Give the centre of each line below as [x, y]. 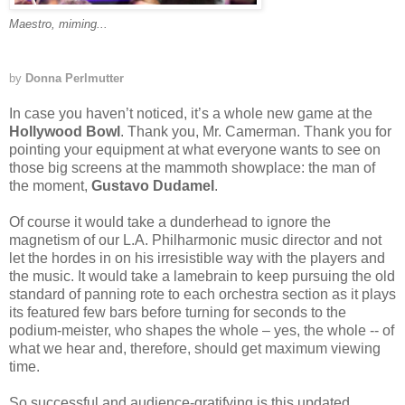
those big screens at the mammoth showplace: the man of [192, 168]
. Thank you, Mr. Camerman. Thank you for [256, 132]
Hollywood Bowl [65, 132]
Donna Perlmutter [75, 79]
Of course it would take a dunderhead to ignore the [170, 222]
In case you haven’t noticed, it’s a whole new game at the [191, 114]
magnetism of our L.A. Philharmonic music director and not [195, 240]
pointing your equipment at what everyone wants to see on [195, 150]
